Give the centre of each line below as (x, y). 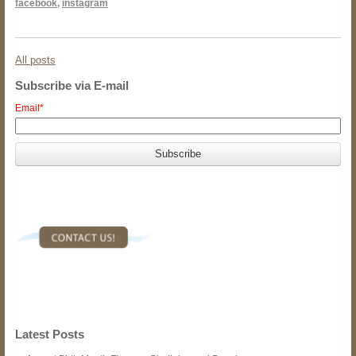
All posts (35, 60)
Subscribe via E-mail (72, 86)
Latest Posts (50, 335)
